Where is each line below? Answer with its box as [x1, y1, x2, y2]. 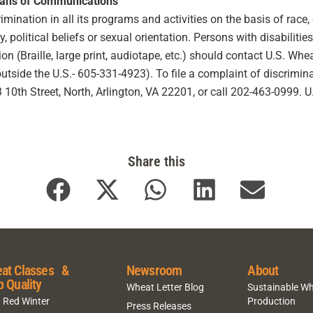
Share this [128, 152, 185, 170]
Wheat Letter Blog [126, 281, 204, 293]
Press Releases [126, 300, 191, 312]
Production [247, 295, 296, 307]
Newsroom [126, 262, 182, 279]
